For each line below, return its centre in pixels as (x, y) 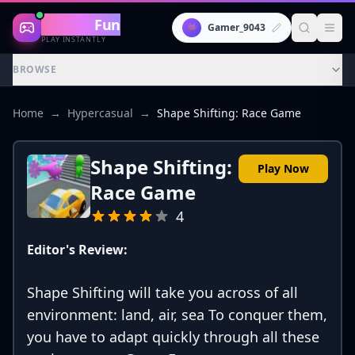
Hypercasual (100, 113)
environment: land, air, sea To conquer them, (177, 315)
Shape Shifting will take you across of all (162, 292)
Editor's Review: (77, 250)
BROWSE (35, 69)
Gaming (68, 24)
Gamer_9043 (237, 27)
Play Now (283, 168)
